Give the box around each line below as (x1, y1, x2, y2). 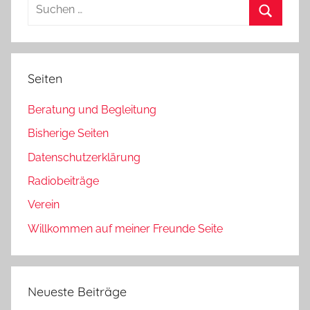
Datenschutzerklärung (28, 150, 140, 164)
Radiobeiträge (28, 174, 99, 188)
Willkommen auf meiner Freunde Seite (28, 221, 223, 235)
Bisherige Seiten (28, 127, 109, 140)
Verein (28, 198, 60, 212)
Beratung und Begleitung (28, 102, 156, 116)
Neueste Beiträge (28, 283, 127, 300)
